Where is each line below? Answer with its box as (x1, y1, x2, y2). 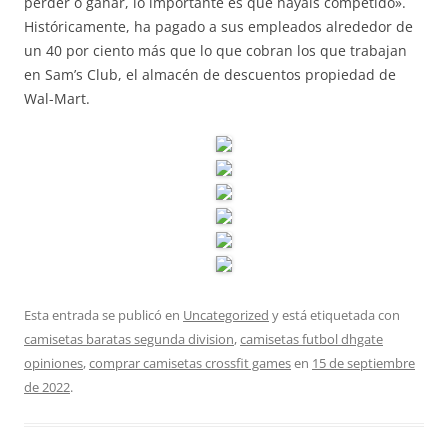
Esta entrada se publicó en (24, 306, 183, 324)
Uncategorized (183, 306, 269, 324)
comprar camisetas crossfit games (89, 354, 291, 372)
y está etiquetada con (269, 306, 400, 324)
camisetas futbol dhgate (240, 330, 383, 348)
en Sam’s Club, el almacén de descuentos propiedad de (24, 65, 396, 84)
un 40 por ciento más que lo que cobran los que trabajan (24, 41, 407, 60)
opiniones (24, 354, 83, 372)
